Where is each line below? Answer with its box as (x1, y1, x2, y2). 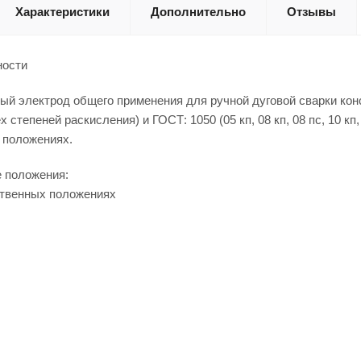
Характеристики (15, 5, 110, 19)
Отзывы (287, 5, 336, 19)
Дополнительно (151, 5, 246, 19)
